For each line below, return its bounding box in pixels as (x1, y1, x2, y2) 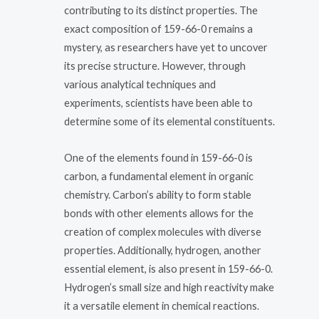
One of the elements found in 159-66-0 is (64, 152, 253, 164)
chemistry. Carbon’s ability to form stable (64, 189, 251, 202)
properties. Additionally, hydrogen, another (64, 244, 261, 257)
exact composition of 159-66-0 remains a (64, 22, 253, 35)
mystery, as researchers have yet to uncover (64, 41, 268, 53)
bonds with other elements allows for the (64, 207, 253, 220)
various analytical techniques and (64, 78, 216, 90)
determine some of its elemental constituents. (64, 115, 275, 127)
